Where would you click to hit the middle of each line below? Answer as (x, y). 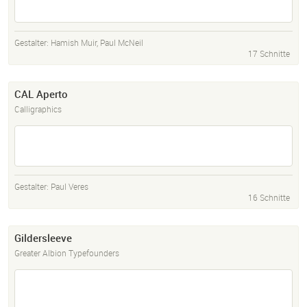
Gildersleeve (43, 238)
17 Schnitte (269, 54)
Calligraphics (38, 109)
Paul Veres (70, 187)
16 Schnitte (269, 198)
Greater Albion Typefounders (67, 253)
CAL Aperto (41, 94)
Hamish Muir (74, 43)
